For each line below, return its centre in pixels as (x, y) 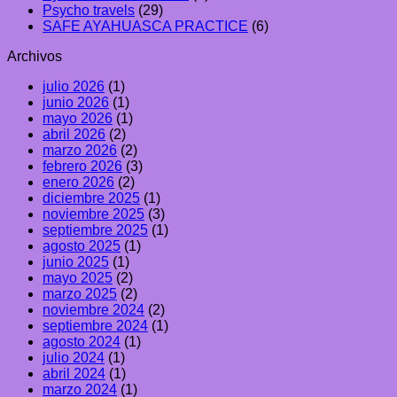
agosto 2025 (82, 245)
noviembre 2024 (93, 309)
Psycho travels (89, 10)
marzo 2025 (80, 293)
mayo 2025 (78, 277)
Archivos (35, 56)
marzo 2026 (80, 150)
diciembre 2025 (91, 198)
